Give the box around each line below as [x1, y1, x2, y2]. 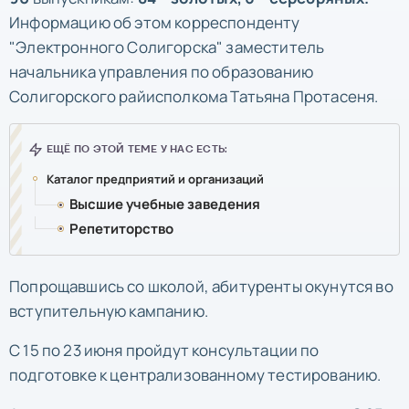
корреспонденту [174, 11, 300, 33]
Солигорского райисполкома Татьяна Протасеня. [9, 85, 379, 107]
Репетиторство [69, 218, 173, 238]
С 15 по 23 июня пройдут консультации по [9, 339, 320, 361]
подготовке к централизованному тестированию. [9, 363, 382, 385]
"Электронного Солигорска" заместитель [9, 36, 325, 58]
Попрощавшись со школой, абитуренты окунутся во [9, 275, 393, 297]
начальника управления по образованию [9, 60, 314, 82]
